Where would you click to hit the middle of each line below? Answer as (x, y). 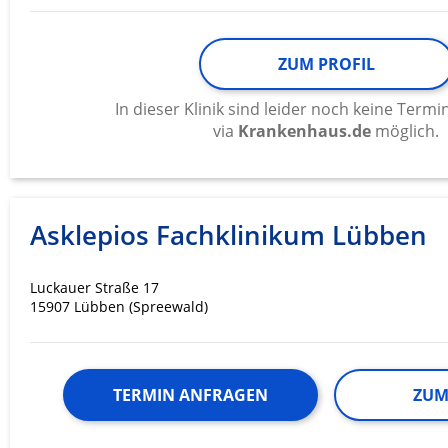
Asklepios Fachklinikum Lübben (228, 235)
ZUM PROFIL (326, 64)
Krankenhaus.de (304, 131)
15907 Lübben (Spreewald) (119, 307)
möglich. (405, 131)
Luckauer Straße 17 (94, 288)
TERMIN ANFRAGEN (190, 395)
